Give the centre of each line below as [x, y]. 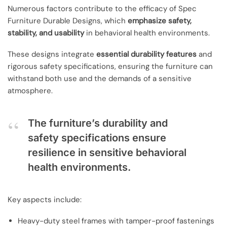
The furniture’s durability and [98, 123]
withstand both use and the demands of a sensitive [100, 79]
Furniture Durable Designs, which [68, 21]
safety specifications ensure [97, 138]
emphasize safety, [160, 21]
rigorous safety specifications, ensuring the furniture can [110, 66]
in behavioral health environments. [147, 33]
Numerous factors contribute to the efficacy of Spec [102, 8]
